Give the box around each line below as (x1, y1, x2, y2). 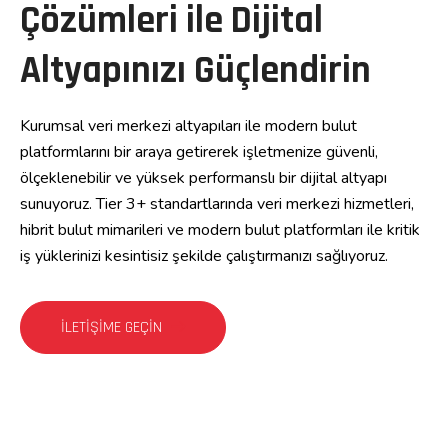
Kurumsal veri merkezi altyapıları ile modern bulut (20, 115, 357, 137)
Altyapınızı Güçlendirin (20, 47, 371, 95)
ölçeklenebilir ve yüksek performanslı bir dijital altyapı (20, 167, 387, 189)
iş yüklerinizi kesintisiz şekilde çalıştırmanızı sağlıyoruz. (20, 245, 388, 267)
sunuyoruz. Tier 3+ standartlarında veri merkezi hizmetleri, (20, 193, 414, 215)
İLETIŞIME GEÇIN (61, 317, 166, 338)
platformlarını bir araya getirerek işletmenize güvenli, (20, 141, 378, 163)
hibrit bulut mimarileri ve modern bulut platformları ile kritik (20, 219, 420, 241)
